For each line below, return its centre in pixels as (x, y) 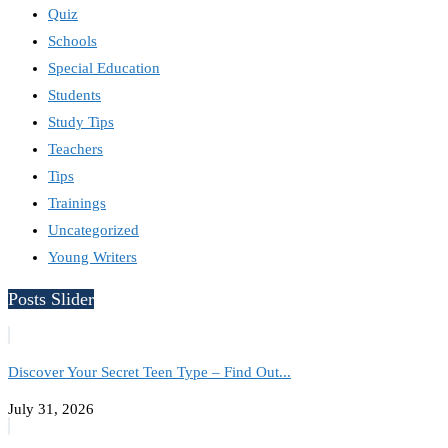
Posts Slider (51, 298)
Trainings (77, 203)
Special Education (104, 68)
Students (74, 95)
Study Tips (81, 122)
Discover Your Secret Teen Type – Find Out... (149, 372)
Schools (72, 41)
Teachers (75, 149)
